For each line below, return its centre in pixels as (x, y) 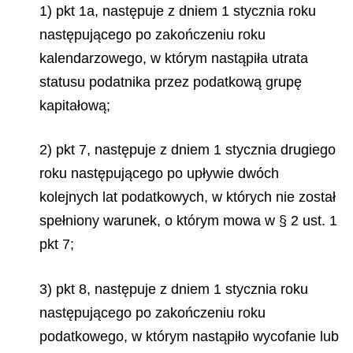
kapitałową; (75, 105)
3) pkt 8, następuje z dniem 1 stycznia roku (174, 289)
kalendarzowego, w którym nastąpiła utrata (174, 58)
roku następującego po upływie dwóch (159, 173)
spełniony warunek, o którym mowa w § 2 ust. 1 (188, 221)
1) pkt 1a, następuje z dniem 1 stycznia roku (178, 11)
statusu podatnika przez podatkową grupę (171, 82)
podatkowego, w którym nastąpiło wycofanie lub (189, 336)
